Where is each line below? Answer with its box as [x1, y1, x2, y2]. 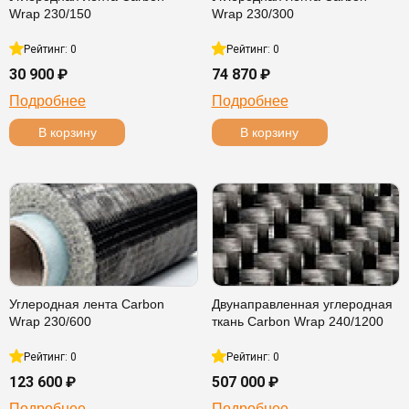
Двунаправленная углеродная [211, 297, 393, 311]
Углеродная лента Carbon [9, 297, 164, 311]
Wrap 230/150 [9, 6, 91, 21]
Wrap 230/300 [211, 6, 294, 21]
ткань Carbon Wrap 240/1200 [211, 314, 383, 329]
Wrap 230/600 [9, 314, 91, 329]
